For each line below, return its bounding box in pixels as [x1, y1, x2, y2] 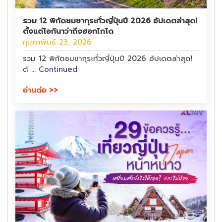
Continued [39, 63, 77, 75]
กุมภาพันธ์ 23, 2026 [23, 36, 92, 48]
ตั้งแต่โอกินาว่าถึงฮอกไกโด [23, 25, 113, 37]
